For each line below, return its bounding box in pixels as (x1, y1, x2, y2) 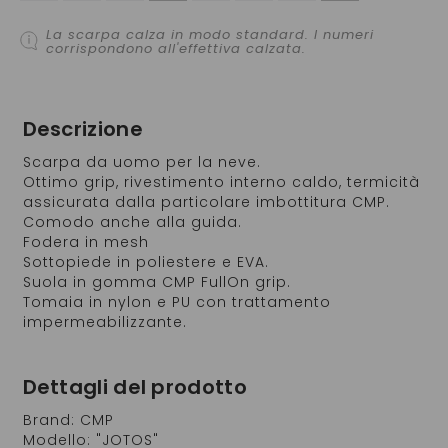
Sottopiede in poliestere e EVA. (22, 251, 269, 272)
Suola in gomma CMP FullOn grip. (22, 271, 291, 292)
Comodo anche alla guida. (22, 211, 242, 232)
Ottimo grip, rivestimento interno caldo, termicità (22, 171, 420, 192)
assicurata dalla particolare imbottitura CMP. (22, 191, 390, 212)
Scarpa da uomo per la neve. (22, 151, 261, 172)
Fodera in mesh (22, 231, 154, 252)
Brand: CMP (22, 409, 114, 430)
